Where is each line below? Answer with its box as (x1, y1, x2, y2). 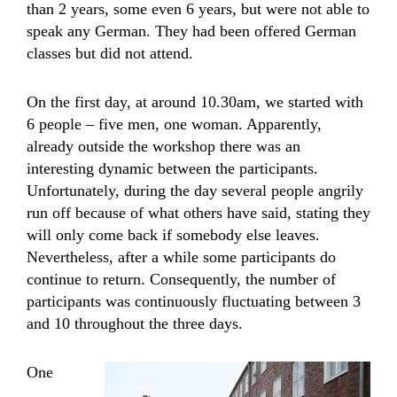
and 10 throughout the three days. (27, 315, 243, 332)
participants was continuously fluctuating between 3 (27, 292, 361, 310)
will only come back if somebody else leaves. (27, 226, 320, 244)
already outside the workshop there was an (27, 137, 300, 155)
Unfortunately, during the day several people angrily (27, 182, 363, 199)
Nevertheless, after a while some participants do (27, 248, 336, 266)
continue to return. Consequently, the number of (27, 270, 336, 288)
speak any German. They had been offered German (27, 22, 356, 40)
